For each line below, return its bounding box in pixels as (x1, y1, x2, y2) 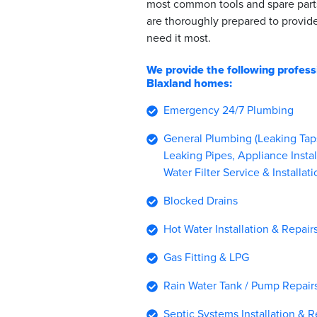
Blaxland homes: (146, 76, 232, 91)
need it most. (146, 31, 211, 46)
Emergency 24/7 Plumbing (163, 103, 294, 118)
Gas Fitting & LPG (163, 250, 249, 265)
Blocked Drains (163, 194, 238, 209)
